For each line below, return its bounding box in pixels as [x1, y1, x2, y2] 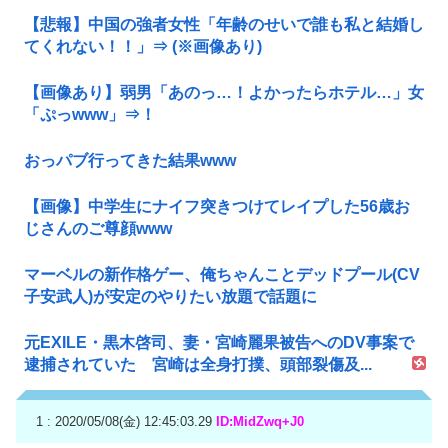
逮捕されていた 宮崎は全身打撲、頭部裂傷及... [24, 355, 372, 373]
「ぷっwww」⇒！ [24, 105, 156, 123]
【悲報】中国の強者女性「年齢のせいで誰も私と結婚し [24, 15, 424, 33]
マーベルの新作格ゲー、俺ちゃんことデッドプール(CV [24, 265, 420, 283]
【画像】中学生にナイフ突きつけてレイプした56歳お [24, 197, 410, 215]
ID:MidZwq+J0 [216, 413, 304, 429]
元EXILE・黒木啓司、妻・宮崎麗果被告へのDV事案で [24, 333, 414, 351]
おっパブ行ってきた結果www [24, 151, 236, 169]
